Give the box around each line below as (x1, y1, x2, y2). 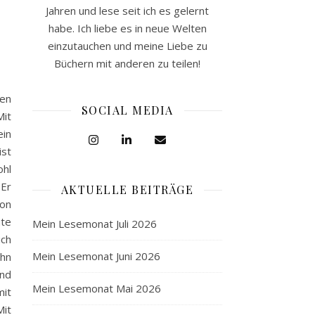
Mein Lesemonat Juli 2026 (32, 217, 157, 231)
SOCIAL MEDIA (81, 103, 174, 117)
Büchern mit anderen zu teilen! (54, 56, 200, 70)
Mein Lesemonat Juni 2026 (32, 249, 160, 263)
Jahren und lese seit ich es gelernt (46, 4, 209, 18)
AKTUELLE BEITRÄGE (60, 182, 194, 197)
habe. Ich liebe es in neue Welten (48, 21, 207, 35)
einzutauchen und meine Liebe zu (47, 39, 207, 53)
